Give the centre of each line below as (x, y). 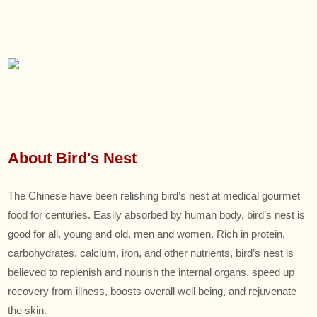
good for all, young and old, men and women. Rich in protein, (147, 234)
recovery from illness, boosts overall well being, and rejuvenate (152, 291)
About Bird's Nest (73, 158)
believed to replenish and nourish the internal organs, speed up (151, 272)
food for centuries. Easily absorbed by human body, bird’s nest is (157, 215)
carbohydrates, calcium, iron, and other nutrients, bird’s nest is (151, 253)
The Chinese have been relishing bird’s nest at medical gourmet (154, 196)
